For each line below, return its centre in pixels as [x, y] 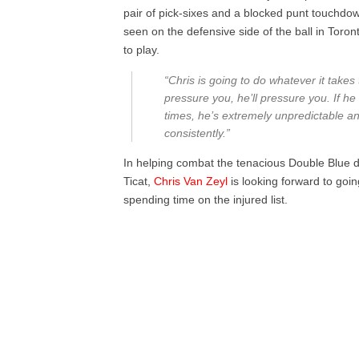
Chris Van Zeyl [191, 182]
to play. [142, 50]
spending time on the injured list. [206, 200]
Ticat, [139, 182]
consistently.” [198, 133]
